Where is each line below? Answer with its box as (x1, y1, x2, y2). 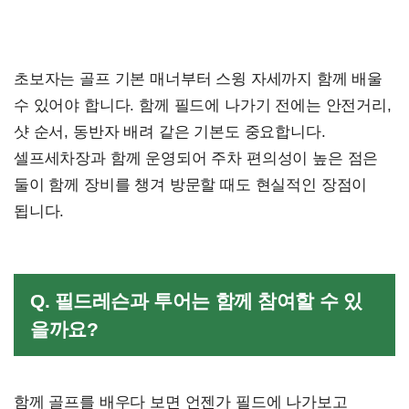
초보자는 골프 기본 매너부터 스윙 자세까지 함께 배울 (14, 70, 383, 89)
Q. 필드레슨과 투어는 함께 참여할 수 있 (30, 290, 362, 312)
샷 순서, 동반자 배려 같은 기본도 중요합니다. (14, 123, 326, 142)
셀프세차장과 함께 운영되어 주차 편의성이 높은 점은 (14, 150, 379, 168)
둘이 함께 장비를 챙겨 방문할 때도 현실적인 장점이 (14, 176, 368, 194)
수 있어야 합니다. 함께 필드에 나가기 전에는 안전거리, (14, 97, 392, 115)
